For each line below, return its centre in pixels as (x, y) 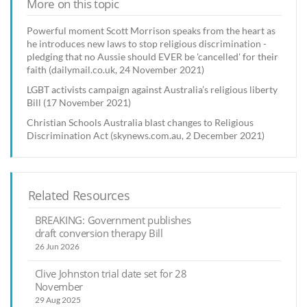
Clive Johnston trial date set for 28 (111, 274)
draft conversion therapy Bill (99, 233)
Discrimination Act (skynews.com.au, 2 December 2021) (146, 136)
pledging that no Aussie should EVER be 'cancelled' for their (153, 57)
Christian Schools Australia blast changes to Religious (140, 123)
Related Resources (79, 196)
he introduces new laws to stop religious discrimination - (147, 44)
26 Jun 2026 (57, 247)
